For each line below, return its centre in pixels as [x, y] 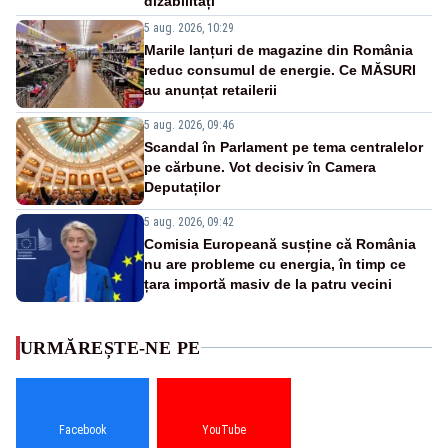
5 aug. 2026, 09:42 [189, 221]
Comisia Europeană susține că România [280, 243]
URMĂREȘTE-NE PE [110, 347]
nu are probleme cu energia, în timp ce [275, 263]
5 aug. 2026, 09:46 [189, 124]
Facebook [82, 429]
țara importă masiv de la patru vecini [268, 283]
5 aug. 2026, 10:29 [189, 27]
